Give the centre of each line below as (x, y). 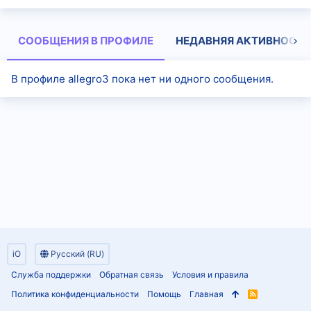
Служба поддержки (51, 275)
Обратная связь (132, 275)
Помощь (164, 294)
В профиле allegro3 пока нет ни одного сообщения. (142, 79)
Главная (207, 294)
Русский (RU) (76, 254)
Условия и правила (210, 275)
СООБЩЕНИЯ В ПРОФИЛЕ (86, 41)
